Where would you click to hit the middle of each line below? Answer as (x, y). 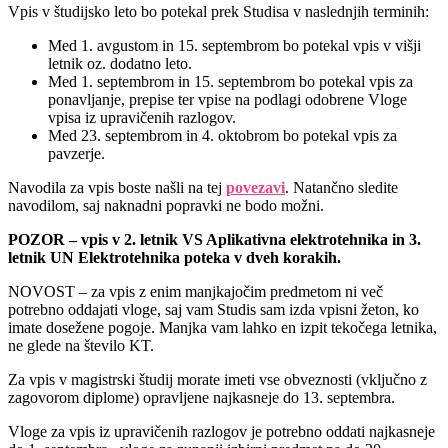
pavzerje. (76, 154)
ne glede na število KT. (81, 346)
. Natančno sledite (341, 188)
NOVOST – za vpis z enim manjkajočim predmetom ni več (195, 292)
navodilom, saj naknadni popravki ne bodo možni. (166, 206)
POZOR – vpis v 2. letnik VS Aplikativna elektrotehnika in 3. (214, 240)
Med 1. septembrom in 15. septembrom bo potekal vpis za (230, 82)
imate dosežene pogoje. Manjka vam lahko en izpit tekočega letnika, (222, 328)
